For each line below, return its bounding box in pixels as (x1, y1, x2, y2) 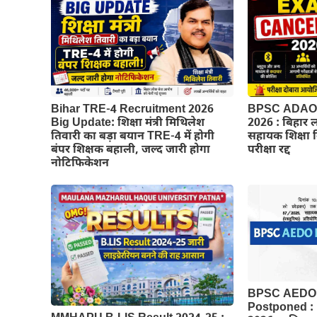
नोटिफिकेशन (51, 156, 109, 171)
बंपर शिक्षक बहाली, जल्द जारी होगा (51, 142, 210, 158)
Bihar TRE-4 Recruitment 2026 (51, 102, 214, 117)
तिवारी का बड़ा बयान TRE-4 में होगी (51, 129, 214, 144)
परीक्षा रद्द (248, 142, 291, 158)
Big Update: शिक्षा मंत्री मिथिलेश (51, 115, 204, 131)
